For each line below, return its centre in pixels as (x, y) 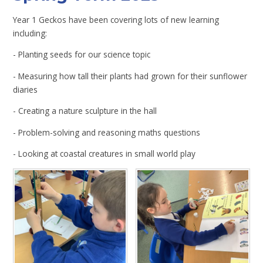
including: (30, 33)
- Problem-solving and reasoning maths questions (107, 132)
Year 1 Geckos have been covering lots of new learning (116, 19)
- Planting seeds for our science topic (82, 55)
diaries (26, 89)
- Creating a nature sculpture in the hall (85, 111)
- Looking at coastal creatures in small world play (104, 154)
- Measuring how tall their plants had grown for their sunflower (130, 76)
